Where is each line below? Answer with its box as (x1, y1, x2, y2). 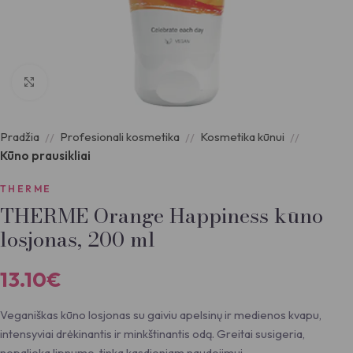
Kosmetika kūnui (200, 129, 284, 144)
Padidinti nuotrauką (46, 75, 153, 90)
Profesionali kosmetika (60, 129, 180, 144)
